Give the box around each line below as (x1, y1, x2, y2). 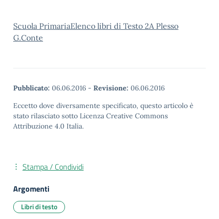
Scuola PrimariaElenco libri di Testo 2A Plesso (13, 21, 178, 31)
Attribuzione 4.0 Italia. (13, 122, 84, 131)
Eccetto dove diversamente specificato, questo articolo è (13, 101, 194, 110)
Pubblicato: (13, 84, 50, 92)
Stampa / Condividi (22, 161, 84, 173)
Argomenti (13, 183, 49, 195)
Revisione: (93, 84, 129, 92)
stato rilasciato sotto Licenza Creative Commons (13, 111, 168, 120)
